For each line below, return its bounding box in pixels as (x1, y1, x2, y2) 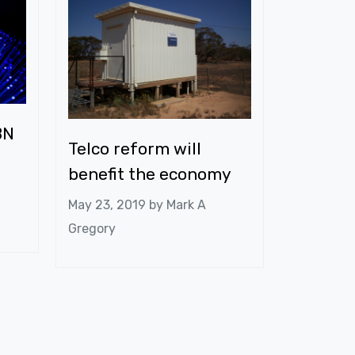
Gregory (68, 221, 116, 237)
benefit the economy (68, 164, 232, 185)
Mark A (166, 197, 207, 213)
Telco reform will (68, 139, 202, 159)
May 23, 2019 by (68, 197, 167, 213)
